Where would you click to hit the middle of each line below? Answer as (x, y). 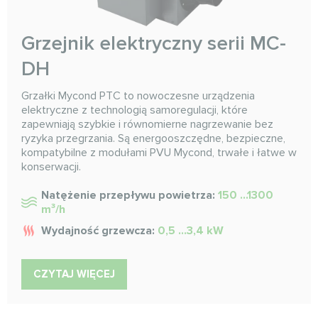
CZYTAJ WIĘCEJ (74, 274)
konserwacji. (51, 167)
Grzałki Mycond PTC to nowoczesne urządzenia (138, 96)
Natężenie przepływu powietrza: (130, 196)
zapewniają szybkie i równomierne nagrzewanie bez (147, 125)
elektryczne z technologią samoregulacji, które (135, 110)
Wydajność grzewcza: (99, 231)
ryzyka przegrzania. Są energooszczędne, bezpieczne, (153, 139)
